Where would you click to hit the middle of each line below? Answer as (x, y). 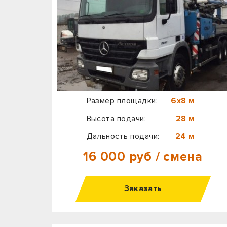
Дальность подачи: (123, 136)
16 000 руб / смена (143, 157)
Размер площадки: (122, 101)
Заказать (143, 189)
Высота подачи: (116, 118)
